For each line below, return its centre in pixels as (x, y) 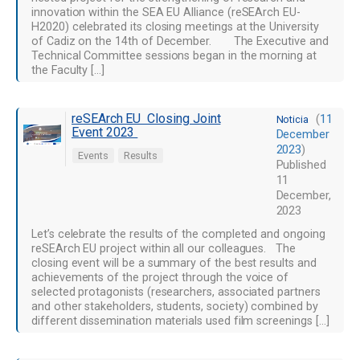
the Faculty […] (68, 70)
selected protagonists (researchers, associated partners (176, 292)
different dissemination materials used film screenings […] (180, 321)
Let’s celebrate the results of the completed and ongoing (178, 234)
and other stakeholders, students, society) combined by (175, 307)
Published (301, 165)
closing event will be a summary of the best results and (174, 263)
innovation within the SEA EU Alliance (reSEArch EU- (166, 12)
